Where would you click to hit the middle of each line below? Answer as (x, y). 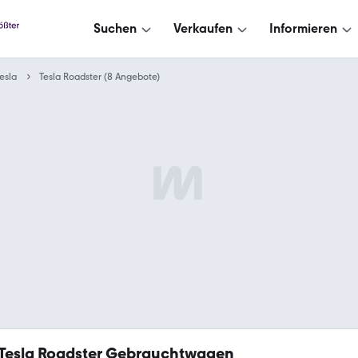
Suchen (115, 28)
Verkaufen (203, 28)
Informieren (303, 28)
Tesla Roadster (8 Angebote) (99, 77)
